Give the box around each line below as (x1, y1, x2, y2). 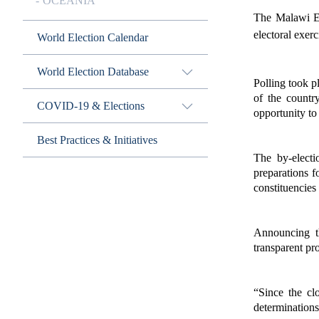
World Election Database (37, 66, 149, 78)
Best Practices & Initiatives (37, 134, 157, 146)
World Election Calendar (37, 31, 148, 43)
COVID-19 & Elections (37, 100, 145, 112)
